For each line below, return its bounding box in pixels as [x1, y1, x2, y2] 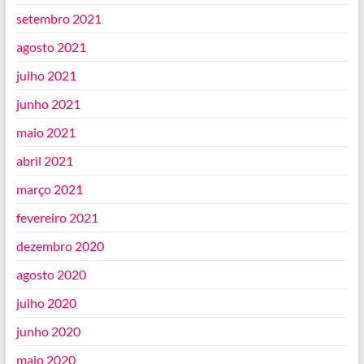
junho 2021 [15, 96, 80, 112]
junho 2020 [15, 323, 80, 340]
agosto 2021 [15, 39, 86, 55]
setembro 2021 [15, 11, 102, 27]
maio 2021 [15, 124, 76, 141]
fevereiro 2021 [15, 210, 98, 226]
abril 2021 [15, 153, 73, 169]
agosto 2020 [15, 266, 86, 283]
